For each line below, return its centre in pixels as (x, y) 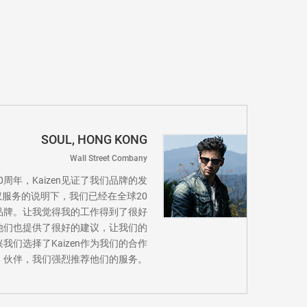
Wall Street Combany (109, 158)
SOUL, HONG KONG (94, 139)
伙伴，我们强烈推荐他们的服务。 (75, 259)
